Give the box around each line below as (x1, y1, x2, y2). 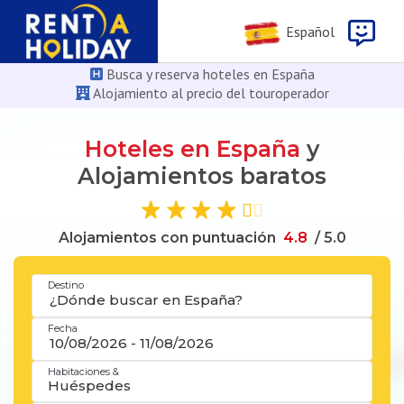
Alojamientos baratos (78, 162, 326, 189)
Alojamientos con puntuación (58, 229, 276, 246)
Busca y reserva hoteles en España (102, 65, 315, 83)
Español (281, 23, 335, 41)
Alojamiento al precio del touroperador (89, 84, 329, 102)
